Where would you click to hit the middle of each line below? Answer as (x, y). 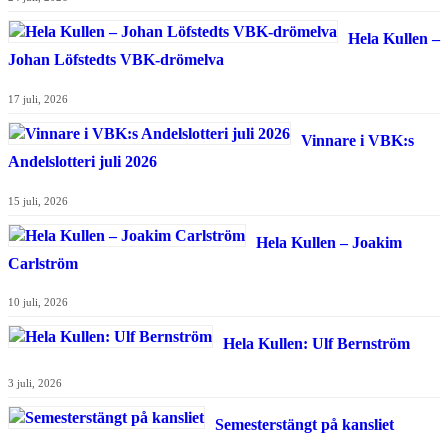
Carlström (43, 263)
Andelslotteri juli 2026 (82, 161)
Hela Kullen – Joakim (329, 242)
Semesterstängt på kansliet (304, 425)
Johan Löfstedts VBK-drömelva (116, 60)
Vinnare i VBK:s (357, 140)
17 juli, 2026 (38, 98)
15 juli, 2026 (38, 200)
